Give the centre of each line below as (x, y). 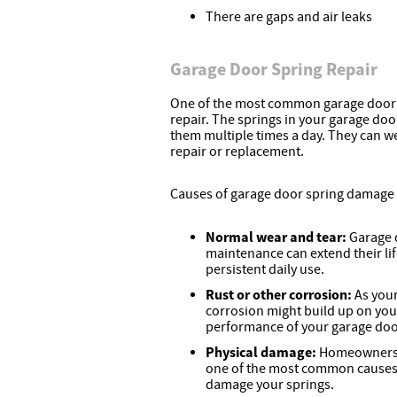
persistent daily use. (265, 270)
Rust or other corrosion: (280, 295)
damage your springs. (270, 385)
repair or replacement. (237, 152)
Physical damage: (262, 352)
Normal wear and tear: (277, 237)
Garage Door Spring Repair (274, 69)
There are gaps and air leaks (289, 17)
